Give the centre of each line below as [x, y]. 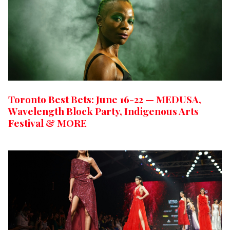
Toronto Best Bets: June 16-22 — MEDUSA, [105, 99]
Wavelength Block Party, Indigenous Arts [103, 111]
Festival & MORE [47, 123]
